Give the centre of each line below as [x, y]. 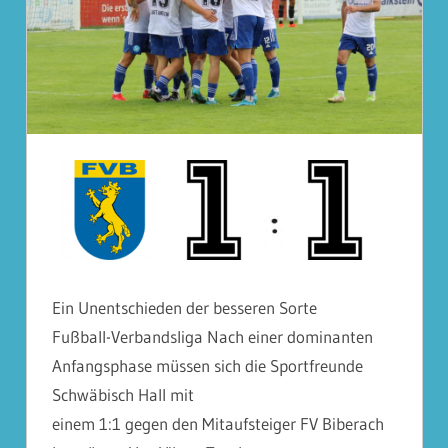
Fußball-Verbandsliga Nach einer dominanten [212, 336]
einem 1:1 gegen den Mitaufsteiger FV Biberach [218, 423]
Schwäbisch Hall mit [123, 394]
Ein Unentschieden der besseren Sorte [184, 307]
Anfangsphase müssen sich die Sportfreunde [207, 365]
